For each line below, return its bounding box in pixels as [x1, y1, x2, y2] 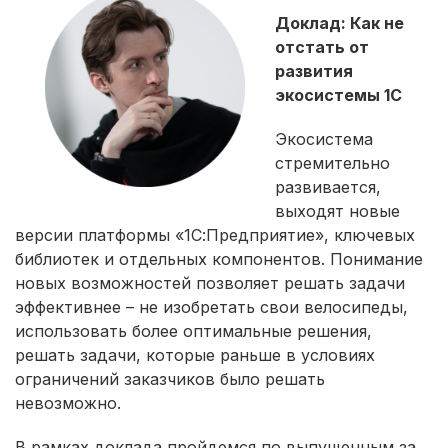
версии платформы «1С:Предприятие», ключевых [15, 224, 415, 245]
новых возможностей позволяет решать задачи [15, 272, 405, 293]
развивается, [275, 176, 381, 197]
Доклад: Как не [275, 12, 404, 33]
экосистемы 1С [275, 84, 402, 105]
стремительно [275, 152, 390, 173]
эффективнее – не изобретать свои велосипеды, [15, 296, 408, 317]
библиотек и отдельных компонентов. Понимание [15, 248, 423, 269]
